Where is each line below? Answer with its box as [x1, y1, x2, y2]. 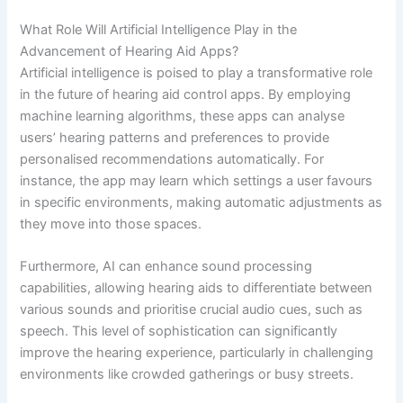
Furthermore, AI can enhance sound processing [20, 258, 313, 275]
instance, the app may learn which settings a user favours [20, 172, 373, 189]
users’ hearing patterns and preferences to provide [20, 129, 330, 146]
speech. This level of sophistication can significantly [20, 323, 338, 340]
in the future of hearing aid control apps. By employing [20, 85, 352, 103]
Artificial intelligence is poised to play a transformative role [20, 64, 373, 81]
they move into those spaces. [20, 215, 202, 232]
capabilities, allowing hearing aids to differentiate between [20, 280, 373, 297]
